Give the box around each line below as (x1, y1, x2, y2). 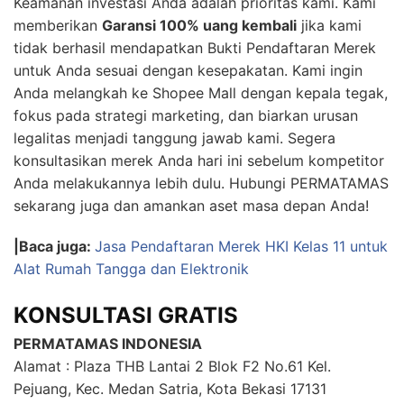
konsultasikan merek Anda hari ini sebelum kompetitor (14, 151, 384, 170)
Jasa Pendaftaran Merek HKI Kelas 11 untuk (95, 237, 388, 256)
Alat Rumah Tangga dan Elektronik (14, 260, 249, 279)
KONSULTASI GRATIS (14, 302, 238, 329)
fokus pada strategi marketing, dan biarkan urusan (14, 106, 358, 125)
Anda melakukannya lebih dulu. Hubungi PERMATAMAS (14, 174, 389, 193)
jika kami (297, 16, 362, 35)
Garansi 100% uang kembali (102, 16, 297, 35)
